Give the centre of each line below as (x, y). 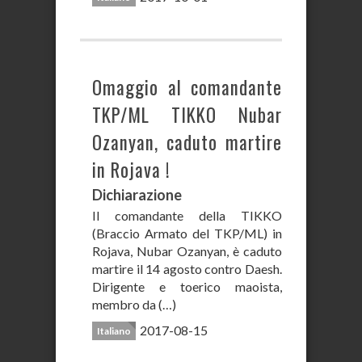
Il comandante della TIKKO (187, 215)
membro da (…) (134, 304)
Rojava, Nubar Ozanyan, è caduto (187, 251)
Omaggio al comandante (187, 87)
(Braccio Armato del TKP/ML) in (187, 233)
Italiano (114, 331)
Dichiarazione (137, 195)
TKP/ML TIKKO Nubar (187, 115)
